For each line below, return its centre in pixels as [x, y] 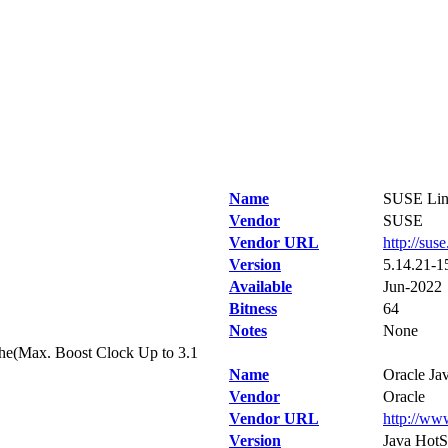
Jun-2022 [412, 286]
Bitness [253, 308]
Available [260, 286]
